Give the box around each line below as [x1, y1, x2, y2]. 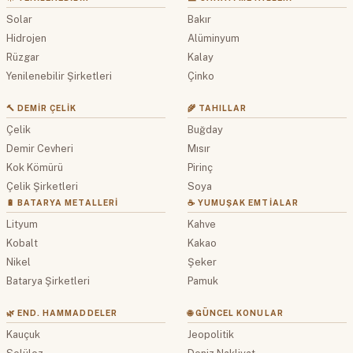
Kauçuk [6, 329, 40, 341]
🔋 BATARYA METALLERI [6, 198, 118, 208]
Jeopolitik [188, 329, 234, 341]
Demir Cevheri [6, 143, 73, 155]
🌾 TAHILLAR [188, 103, 247, 113]
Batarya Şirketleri [6, 275, 90, 288]
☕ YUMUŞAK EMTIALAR [188, 198, 299, 208]
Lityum [6, 218, 38, 231]
